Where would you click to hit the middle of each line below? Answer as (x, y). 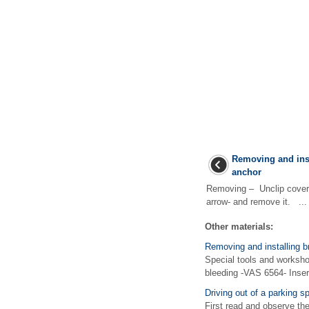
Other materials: (239, 227)
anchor (247, 172)
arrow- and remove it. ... (257, 202)
